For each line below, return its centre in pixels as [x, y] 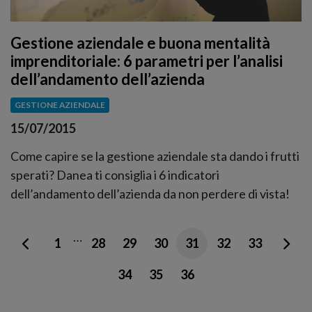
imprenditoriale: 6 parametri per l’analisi [147, 61]
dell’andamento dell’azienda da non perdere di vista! [150, 194]
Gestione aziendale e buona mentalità [140, 43]
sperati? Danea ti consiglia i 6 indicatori [115, 175]
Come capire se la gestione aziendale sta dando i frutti [155, 156]
